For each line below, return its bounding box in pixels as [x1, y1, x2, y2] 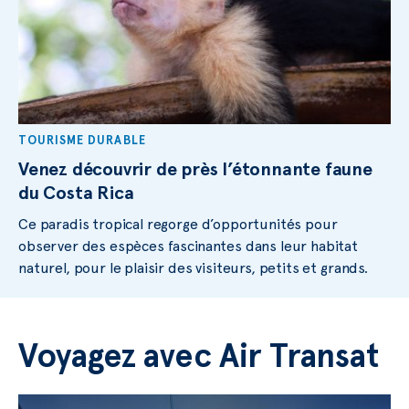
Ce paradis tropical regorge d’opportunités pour [18, 215, 338, 233]
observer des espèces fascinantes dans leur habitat [18, 236, 358, 255]
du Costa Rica [18, 181, 134, 204]
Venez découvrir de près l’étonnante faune [18, 157, 372, 180]
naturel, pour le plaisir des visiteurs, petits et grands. [18, 258, 368, 277]
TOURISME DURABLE [18, 132, 146, 147]
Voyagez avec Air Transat [18, 335, 379, 375]
